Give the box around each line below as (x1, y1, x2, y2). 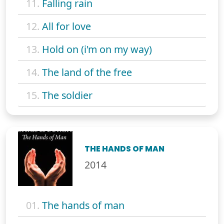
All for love (42, 19, 91, 33)
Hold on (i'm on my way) (42, 42, 152, 56)
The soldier (42, 88, 92, 102)
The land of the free (42, 65, 132, 79)
